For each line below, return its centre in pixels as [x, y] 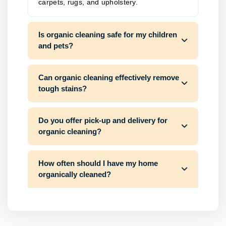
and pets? [56, 46]
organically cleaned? [75, 174]
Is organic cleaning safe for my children [108, 35]
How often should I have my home [98, 163]
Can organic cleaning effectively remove [109, 77]
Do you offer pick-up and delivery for [103, 120]
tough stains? [63, 89]
